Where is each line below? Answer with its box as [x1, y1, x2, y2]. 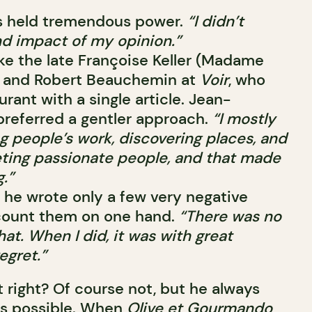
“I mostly [212, 109, 276, 129]
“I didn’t [187, 11, 244, 31]
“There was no [178, 206, 281, 226]
